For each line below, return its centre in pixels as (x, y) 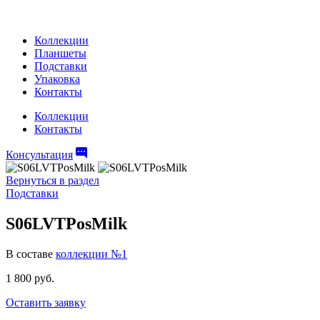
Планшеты (60, 53)
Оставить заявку (46, 302)
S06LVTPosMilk (66, 223)
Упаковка (57, 79)
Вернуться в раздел (52, 180)
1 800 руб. (30, 278)
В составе (31, 254)
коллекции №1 (91, 254)
